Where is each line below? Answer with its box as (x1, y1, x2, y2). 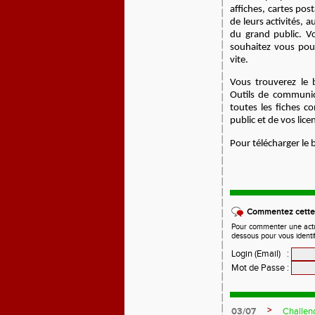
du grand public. (230, 29, 306, 40)
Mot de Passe (231, 262, 285, 274)
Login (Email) (231, 248, 281, 260)
